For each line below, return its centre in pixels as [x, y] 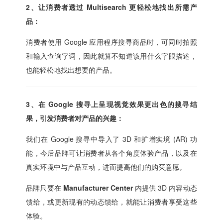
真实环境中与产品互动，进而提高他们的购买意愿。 [106, 167]
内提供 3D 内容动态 [166, 188]
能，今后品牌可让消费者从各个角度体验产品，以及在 [111, 153]
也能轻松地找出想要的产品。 [73, 70]
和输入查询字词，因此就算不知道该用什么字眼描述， [111, 56]
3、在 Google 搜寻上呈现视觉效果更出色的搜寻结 [111, 104]
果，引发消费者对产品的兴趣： [75, 118]
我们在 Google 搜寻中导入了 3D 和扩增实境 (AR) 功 [111, 139]
